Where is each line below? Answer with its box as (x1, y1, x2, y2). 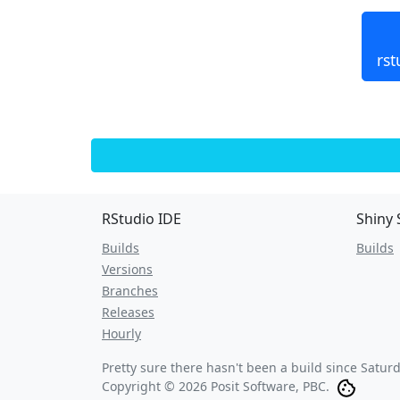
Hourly (102, 325, 141, 342)
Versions (102, 261, 153, 278)
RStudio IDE (102, 209, 181, 229)
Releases (102, 304, 154, 321)
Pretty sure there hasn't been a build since (102, 359, 361, 376)
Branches (102, 282, 158, 299)
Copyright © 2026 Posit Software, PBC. (102, 378, 329, 395)
